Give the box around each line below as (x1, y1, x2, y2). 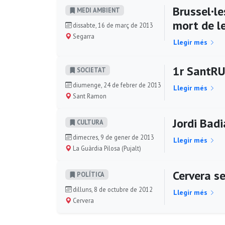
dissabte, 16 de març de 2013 (71, 21, 153, 29)
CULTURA (75, 118, 103, 127)
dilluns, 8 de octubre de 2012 (71, 185, 153, 193)
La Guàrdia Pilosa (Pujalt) (71, 144, 141, 152)
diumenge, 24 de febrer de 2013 (71, 80, 161, 89)
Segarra (71, 32, 94, 40)
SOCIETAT (75, 66, 106, 74)
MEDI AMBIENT (75, 6, 120, 15)
